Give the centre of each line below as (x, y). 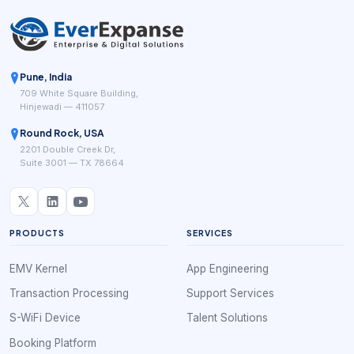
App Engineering (228, 268)
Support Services (230, 294)
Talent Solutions (227, 318)
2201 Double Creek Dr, (68, 149)
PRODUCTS (38, 233)
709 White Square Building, (79, 93)
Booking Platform (53, 343)
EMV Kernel (38, 268)
